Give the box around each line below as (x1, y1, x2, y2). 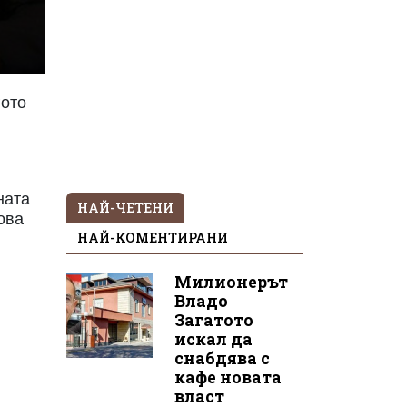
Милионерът (174, 271, 288, 293)
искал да (174, 328, 253, 350)
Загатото (174, 309, 253, 331)
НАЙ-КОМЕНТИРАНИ (77, 228, 228, 246)
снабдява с (174, 347, 270, 369)
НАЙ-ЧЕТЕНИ (77, 198, 174, 216)
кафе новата (174, 366, 282, 388)
